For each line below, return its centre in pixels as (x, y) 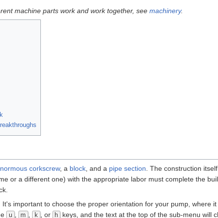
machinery (165, 10)
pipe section (127, 168)
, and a (97, 168)
